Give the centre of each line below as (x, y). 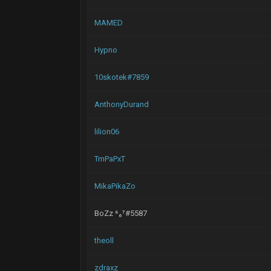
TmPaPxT (109, 159)
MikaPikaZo (115, 186)
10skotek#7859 (121, 77)
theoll (104, 240)
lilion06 (106, 132)
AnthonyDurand (121, 104)
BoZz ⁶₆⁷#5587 (120, 213)
